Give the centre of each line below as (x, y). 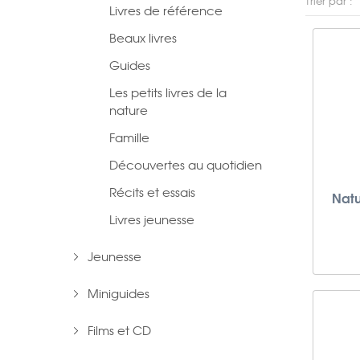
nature (129, 110)
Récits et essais (152, 192)
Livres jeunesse (152, 219)
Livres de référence (166, 10)
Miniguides (119, 293)
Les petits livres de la (168, 92)
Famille (129, 137)
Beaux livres (143, 38)
